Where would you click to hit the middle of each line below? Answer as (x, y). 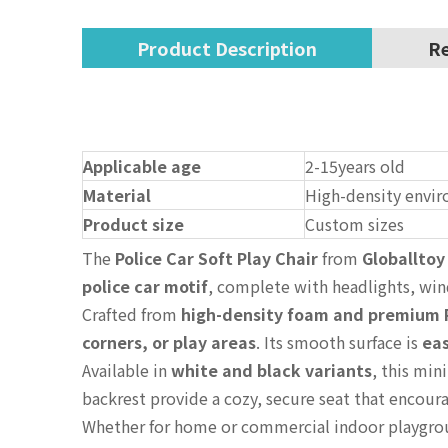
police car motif (145, 286)
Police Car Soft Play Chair (216, 258)
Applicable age (142, 166)
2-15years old (355, 166)
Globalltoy (403, 258)
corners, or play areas (169, 342)
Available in (126, 370)
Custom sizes (354, 224)
